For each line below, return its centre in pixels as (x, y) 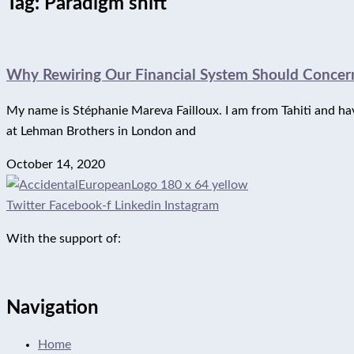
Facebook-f (80, 206)
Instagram (192, 206)
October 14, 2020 (56, 165)
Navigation (53, 309)
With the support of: (64, 239)
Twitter (26, 206)
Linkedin (138, 206)
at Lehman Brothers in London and (101, 132)
